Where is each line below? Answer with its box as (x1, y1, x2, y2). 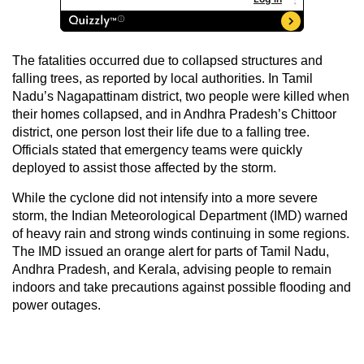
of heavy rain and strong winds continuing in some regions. (12, 226, 349, 240)
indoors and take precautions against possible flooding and (12, 279, 351, 294)
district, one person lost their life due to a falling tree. (12, 124, 310, 139)
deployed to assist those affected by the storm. (12, 160, 276, 175)
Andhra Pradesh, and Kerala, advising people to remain (12, 262, 331, 276)
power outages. (12, 297, 101, 312)
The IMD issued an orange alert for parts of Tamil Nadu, (12, 244, 329, 258)
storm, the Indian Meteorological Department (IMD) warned (12, 208, 348, 223)
